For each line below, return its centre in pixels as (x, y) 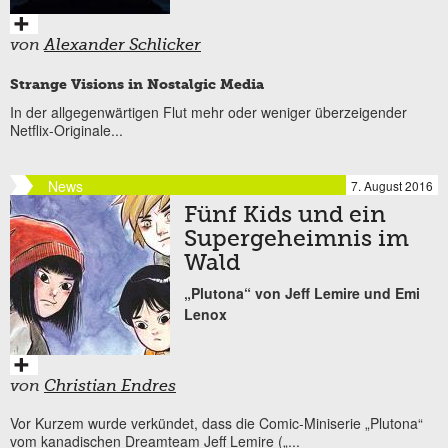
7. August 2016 (392, 186)
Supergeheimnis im (296, 240)
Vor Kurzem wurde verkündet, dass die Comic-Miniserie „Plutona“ (216, 423)
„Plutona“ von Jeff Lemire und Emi (302, 293)
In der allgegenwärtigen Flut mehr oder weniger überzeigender (208, 112)
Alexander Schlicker (122, 45)
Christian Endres (110, 387)
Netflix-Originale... (66, 130)
